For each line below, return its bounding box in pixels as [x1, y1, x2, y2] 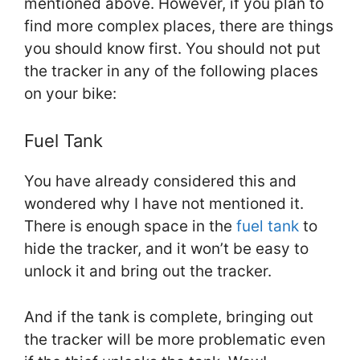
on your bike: [24, 84, 117, 103]
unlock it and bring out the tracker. [24, 262, 272, 281]
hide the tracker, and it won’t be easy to [24, 239, 309, 259]
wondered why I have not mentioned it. [24, 194, 304, 214]
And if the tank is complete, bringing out [24, 307, 313, 326]
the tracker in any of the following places [24, 61, 318, 80]
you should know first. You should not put [24, 39, 321, 58]
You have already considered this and [24, 172, 297, 191]
